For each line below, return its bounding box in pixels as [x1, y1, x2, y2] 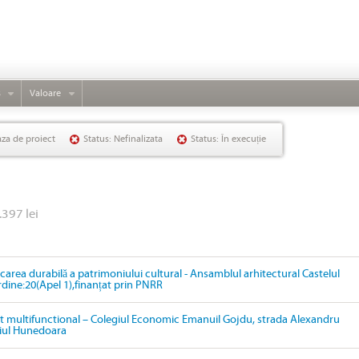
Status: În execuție [191, 134, 266, 144]
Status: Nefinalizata [83, 134, 163, 144]
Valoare [30, 88, 61, 99]
